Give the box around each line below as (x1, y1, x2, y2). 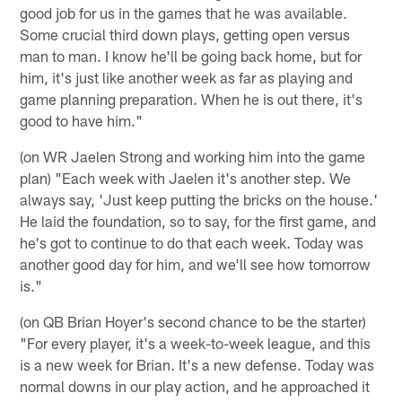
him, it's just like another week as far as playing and (20, 68, 354, 87)
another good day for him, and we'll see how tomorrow (20, 255, 371, 274)
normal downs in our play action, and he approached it (20, 377, 371, 396)
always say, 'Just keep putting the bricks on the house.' (20, 190, 379, 209)
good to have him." (20, 111, 144, 130)
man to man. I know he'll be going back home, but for (20, 47, 363, 66)
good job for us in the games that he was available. (20, 4, 348, 22)
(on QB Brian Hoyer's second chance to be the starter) (20, 312, 367, 331)
